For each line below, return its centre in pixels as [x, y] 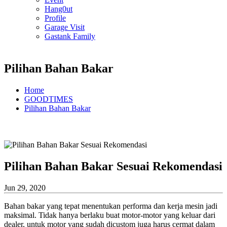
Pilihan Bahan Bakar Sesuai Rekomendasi [113, 166]
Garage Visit [65, 27]
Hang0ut [59, 9]
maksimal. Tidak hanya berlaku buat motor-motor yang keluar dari [110, 215]
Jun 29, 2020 [25, 187]
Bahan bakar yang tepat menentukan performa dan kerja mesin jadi [111, 206]
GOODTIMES [49, 99]
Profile [55, 18]
